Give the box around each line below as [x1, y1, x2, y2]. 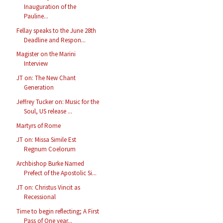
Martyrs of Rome [16, 121, 61, 130]
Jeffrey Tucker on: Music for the [16, 97, 100, 106]
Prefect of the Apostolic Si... [24, 169, 97, 178]
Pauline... [24, 11, 49, 20]
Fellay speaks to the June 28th [16, 26, 97, 35]
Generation [24, 83, 54, 92]
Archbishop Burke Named [16, 159, 85, 168]
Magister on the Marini [16, 50, 76, 59]
